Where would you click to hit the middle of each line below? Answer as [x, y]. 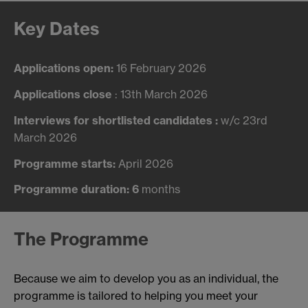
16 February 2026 [161, 68]
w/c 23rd [244, 120]
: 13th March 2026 [160, 94]
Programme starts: [66, 163]
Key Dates [56, 29]
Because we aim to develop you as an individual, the [146, 279]
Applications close [63, 94]
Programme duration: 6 [76, 189]
